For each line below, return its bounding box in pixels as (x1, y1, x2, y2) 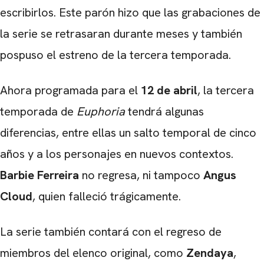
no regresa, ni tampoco (82, 167, 203, 183)
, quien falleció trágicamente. (32, 189, 181, 204)
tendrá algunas (128, 104, 204, 120)
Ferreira (37, 167, 82, 183)
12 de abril (141, 82, 197, 98)
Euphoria (77, 104, 128, 120)
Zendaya (186, 245, 233, 261)
